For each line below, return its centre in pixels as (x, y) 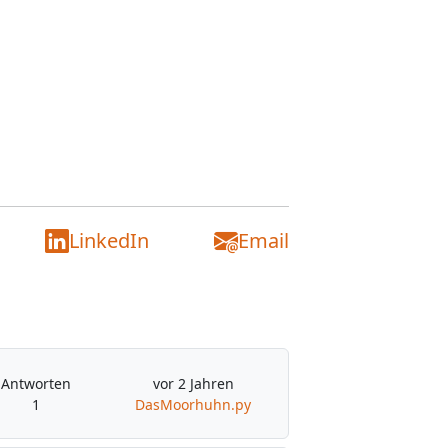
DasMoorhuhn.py (193, 404)
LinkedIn (108, 240)
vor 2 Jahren (193, 383)
